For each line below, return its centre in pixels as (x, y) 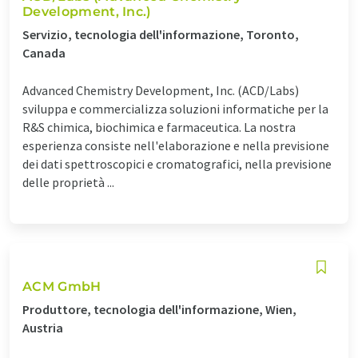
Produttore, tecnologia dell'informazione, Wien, (159, 309)
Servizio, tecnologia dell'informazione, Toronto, (161, 34)
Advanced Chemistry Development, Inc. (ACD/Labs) (161, 90)
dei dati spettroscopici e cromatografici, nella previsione (177, 163)
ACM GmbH (62, 286)
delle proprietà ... (68, 182)
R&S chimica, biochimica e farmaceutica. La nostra (159, 127)
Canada (44, 52)
